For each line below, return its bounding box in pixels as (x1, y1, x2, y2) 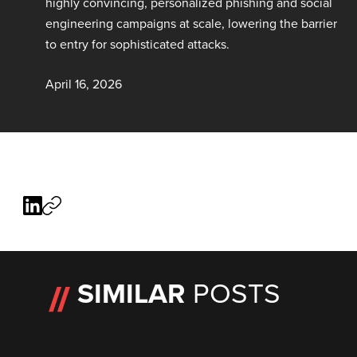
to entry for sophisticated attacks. (45, 35, 229, 53)
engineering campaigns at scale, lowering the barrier (45, 14, 337, 32)
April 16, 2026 (45, 75, 122, 92)
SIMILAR (76, 273, 193, 313)
